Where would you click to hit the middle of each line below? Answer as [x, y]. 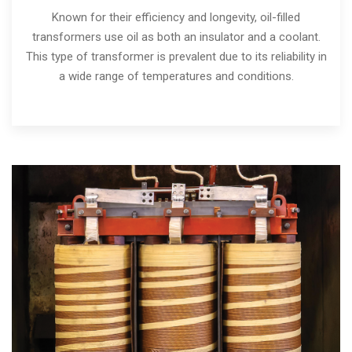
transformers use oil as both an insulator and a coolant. [176, 37]
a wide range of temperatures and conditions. [176, 77]
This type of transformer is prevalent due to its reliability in [176, 57]
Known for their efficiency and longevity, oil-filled [176, 18]
